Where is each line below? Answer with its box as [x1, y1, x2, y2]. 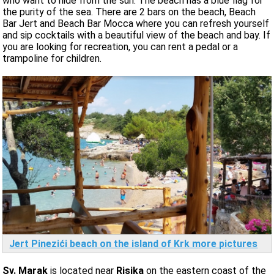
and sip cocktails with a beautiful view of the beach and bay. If [2, 29, 271, 41]
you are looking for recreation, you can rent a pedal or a [2, 40, 239, 53]
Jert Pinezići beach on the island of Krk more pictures [9, 238, 258, 250]
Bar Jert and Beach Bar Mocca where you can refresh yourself [2, 17, 270, 29]
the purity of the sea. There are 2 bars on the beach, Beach [2, 6, 256, 18]
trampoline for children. [2, 52, 102, 64]
